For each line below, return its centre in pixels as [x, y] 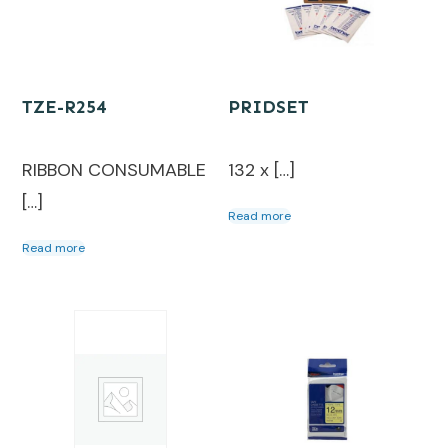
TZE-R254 [64, 107]
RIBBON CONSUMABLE [114, 169]
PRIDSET [269, 107]
